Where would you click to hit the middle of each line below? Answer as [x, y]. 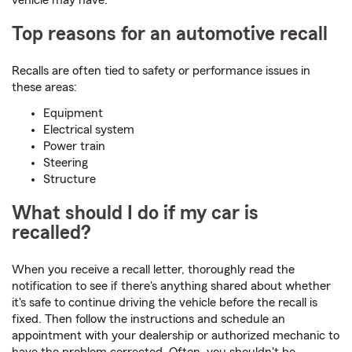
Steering [66, 163]
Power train [74, 147]
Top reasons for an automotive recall [170, 35]
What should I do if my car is [135, 214]
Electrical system [89, 130]
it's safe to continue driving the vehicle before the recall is [165, 303]
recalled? [51, 233]
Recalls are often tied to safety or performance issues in [161, 71]
